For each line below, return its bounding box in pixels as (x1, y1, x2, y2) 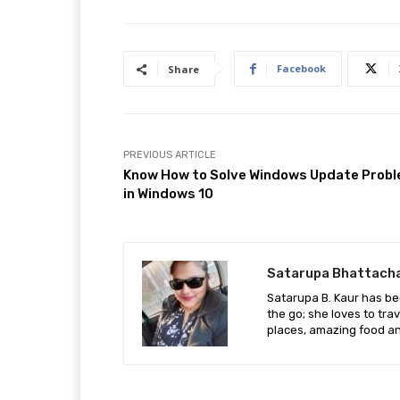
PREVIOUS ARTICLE (123, 149, 216, 161)
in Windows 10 (123, 186, 213, 202)
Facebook (277, 62, 326, 75)
